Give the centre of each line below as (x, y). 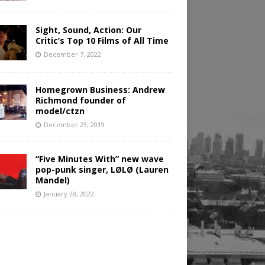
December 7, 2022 (72, 54)
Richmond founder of (80, 101)
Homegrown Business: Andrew (100, 90)
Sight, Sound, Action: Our (88, 30)
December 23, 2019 (74, 125)
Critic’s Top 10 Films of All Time (102, 41)
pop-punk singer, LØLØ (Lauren (102, 170)
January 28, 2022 (69, 194)
